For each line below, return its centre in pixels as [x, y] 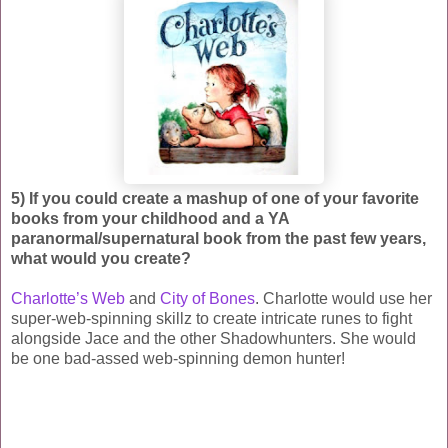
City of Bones [207, 298]
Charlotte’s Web [70, 298]
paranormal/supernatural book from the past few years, [218, 238]
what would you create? [101, 258]
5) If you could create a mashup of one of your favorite [215, 198]
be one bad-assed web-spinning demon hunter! [178, 358]
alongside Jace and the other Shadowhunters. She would [213, 338]
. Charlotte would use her [343, 298]
